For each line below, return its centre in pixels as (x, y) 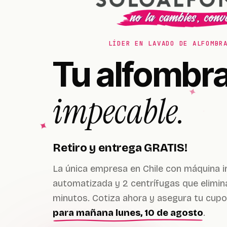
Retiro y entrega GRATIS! (120, 148)
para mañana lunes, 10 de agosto (128, 213)
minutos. (72, 198)
